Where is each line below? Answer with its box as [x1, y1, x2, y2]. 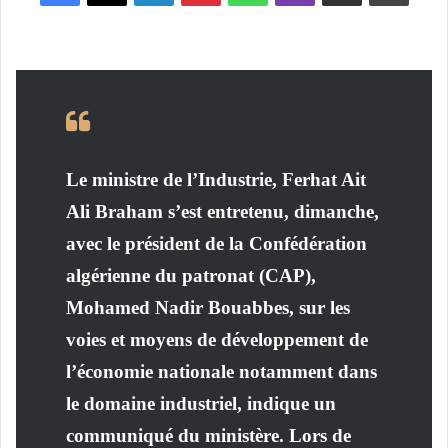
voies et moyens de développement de [66, 329, 368, 350]
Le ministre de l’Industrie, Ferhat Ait [66, 169, 366, 190]
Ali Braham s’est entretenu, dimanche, [66, 201, 379, 222]
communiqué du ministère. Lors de [66, 425, 351, 446]
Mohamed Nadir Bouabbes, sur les [66, 297, 350, 318]
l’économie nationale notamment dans [66, 361, 377, 382]
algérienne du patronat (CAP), [66, 265, 316, 286]
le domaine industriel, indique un [66, 393, 336, 414]
